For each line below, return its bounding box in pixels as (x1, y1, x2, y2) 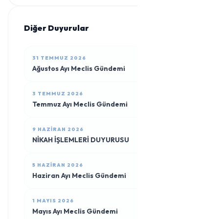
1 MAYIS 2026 (32, 197, 74, 204)
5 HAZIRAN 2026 (32, 162, 83, 168)
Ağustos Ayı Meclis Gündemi (32, 64, 125, 73)
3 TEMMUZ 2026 (32, 90, 83, 97)
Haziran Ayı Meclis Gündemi (32, 171, 126, 180)
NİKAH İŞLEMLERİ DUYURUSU (32, 135, 129, 144)
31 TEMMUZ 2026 (32, 55, 86, 61)
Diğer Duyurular (24, 23, 89, 33)
